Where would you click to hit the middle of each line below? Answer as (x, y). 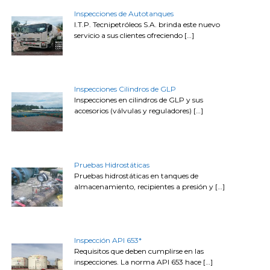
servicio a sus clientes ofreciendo (130, 35)
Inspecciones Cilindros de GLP (125, 89)
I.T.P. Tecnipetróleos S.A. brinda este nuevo (147, 24)
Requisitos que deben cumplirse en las (139, 251)
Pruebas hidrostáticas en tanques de (137, 175)
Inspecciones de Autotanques (124, 13)
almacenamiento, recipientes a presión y (145, 186)
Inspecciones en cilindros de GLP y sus (139, 100)
